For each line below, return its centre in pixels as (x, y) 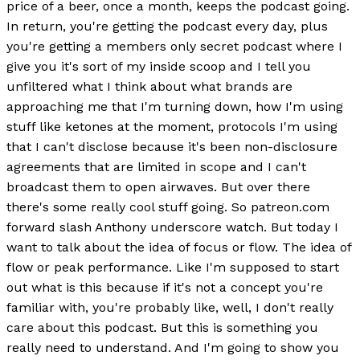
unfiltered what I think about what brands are (149, 87)
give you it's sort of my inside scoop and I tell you (159, 67)
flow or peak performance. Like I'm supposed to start (173, 268)
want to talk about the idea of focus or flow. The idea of (179, 247)
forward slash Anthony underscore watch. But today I (172, 227)
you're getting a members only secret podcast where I (174, 47)
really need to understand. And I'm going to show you (173, 348)
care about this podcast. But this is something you (162, 328)
